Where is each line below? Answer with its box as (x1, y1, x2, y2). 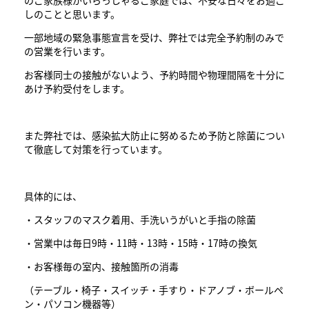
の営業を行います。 (24, 44, 110, 58)
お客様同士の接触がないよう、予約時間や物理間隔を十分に (24, 68, 285, 81)
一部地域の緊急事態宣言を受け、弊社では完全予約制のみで (24, 30, 284, 44)
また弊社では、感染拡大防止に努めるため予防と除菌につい (24, 128, 285, 142)
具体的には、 (24, 189, 82, 203)
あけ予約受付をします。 (24, 81, 130, 95)
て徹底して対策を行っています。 (24, 142, 168, 156)
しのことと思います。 (24, 7, 120, 21)
